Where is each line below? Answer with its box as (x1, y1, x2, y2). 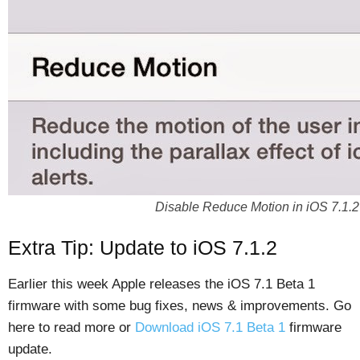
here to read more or (8, 320, 135, 336)
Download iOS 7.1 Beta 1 (135, 320, 285, 336)
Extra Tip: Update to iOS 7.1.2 (8, 236, 277, 260)
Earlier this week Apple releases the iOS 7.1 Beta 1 (8, 276, 315, 292)
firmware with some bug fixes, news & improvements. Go (8, 298, 351, 314)
